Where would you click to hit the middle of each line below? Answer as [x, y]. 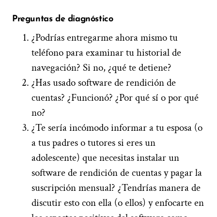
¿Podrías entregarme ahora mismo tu [105, 38]
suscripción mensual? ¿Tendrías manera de [116, 188]
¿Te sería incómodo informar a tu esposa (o [117, 128]
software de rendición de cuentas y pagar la [117, 173]
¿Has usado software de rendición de [104, 83]
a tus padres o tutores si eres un [93, 143]
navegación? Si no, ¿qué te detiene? [101, 68]
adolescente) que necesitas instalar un [105, 158]
